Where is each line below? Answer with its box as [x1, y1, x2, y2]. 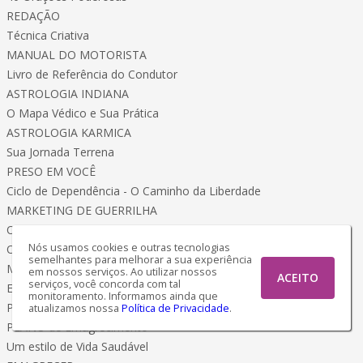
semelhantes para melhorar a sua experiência [28, 253, 252, 267]
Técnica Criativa [6, 28, 89, 43]
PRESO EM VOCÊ [6, 164, 96, 179]
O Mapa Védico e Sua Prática [6, 105, 159, 121]
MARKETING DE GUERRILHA [6, 203, 157, 218]
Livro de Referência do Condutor [6, 66, 177, 82]
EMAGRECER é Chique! [6, 280, 125, 296]
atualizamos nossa [28, 301, 122, 315]
